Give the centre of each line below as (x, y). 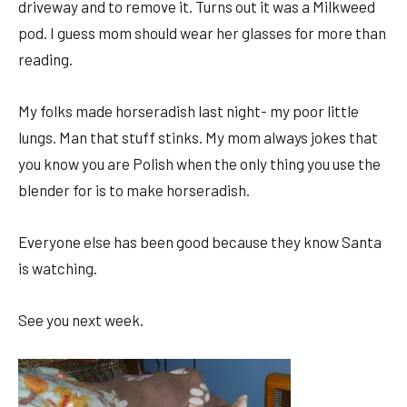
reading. (45, 60)
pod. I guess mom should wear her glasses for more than (202, 33)
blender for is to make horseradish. (134, 190)
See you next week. (81, 320)
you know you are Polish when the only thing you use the (199, 164)
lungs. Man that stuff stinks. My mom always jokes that (198, 138)
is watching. (58, 268)
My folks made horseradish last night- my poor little (189, 111)
